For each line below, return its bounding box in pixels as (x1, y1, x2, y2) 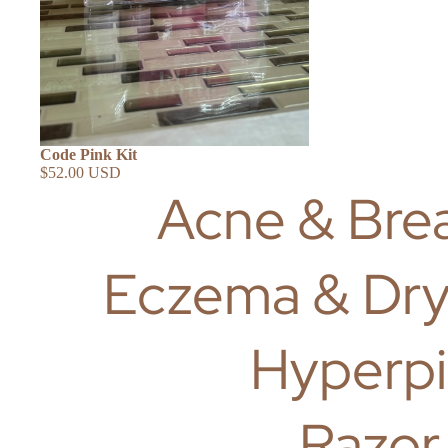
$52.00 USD (40, 163, 121, 181)
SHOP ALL (342, 50, 424, 71)
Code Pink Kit (40, 145, 137, 163)
